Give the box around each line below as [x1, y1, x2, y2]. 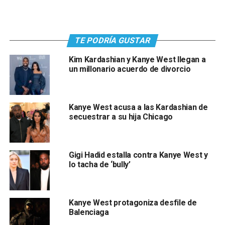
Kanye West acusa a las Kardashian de [68, 102, 208, 112]
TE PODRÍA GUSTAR [73, 35, 152, 45]
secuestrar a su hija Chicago [68, 111, 173, 122]
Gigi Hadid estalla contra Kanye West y [68, 150, 208, 160]
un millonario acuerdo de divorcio [68, 64, 191, 74]
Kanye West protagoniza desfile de [68, 197, 197, 207]
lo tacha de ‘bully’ [68, 159, 131, 169]
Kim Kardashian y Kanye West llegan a [68, 54, 206, 64]
